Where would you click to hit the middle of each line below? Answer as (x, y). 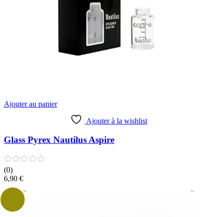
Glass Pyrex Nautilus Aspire (59, 139)
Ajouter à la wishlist (116, 121)
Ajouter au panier (31, 104)
